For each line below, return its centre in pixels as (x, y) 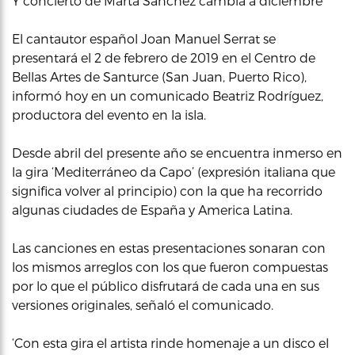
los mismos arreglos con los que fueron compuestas (170, 267)
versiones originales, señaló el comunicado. (143, 305)
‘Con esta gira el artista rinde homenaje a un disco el (170, 343)
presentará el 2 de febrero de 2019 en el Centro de (164, 57)
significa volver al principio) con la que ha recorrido (167, 191)
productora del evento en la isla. (109, 115)
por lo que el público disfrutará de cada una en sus (166, 286)
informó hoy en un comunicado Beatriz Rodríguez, (168, 95)
